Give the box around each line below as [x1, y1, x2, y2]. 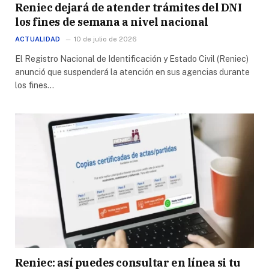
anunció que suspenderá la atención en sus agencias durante [15, 67, 250, 77]
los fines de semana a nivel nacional [15, 14, 208, 29]
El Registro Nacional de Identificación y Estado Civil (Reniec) [15, 53, 249, 64]
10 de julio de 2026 [74, 35, 138, 43]
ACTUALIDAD [15, 35, 61, 43]
